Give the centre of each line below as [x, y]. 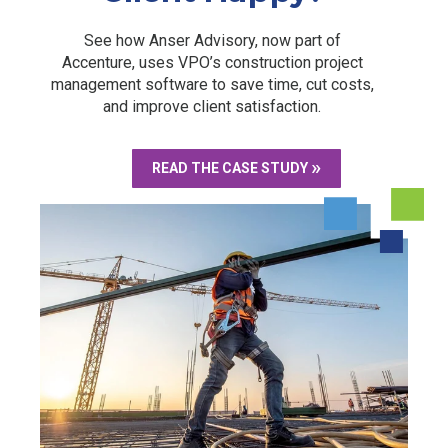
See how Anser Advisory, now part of [212, 41]
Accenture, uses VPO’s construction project [212, 63]
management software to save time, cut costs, [212, 85]
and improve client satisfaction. [212, 107]
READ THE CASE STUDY [229, 167]
